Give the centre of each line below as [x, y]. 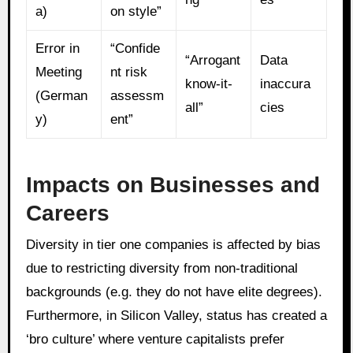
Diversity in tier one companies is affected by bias [173, 244]
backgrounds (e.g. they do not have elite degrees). [174, 292]
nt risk [128, 72]
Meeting [58, 72]
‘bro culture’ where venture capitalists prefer [155, 339]
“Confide [135, 49]
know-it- [208, 84]
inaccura [285, 84]
